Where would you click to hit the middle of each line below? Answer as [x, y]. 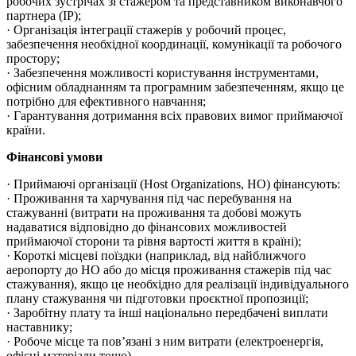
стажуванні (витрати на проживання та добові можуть [154, 213]
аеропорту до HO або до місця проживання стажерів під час [169, 270]
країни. [26, 130]
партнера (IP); [44, 16]
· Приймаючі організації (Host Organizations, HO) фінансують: [173, 184]
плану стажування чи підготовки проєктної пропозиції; [157, 299]
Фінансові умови [54, 157]
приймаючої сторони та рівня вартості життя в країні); [154, 242]
